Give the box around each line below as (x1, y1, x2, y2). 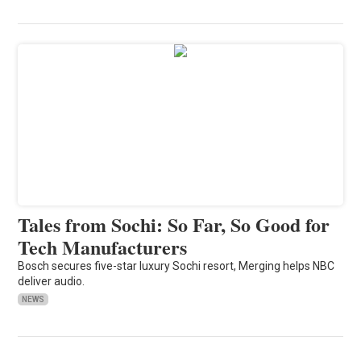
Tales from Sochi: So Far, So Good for (18, 210, 330, 239)
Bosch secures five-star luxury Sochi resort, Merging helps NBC (18, 259, 335, 272)
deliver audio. (18, 274, 85, 288)
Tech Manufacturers (18, 232, 188, 261)
